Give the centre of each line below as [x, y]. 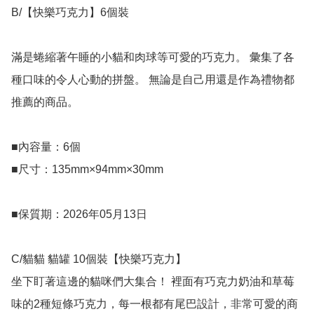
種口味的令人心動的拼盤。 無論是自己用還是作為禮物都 [153, 80]
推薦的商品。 [45, 102]
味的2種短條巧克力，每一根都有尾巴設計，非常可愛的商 [155, 304]
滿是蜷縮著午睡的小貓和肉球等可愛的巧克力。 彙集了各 [153, 57]
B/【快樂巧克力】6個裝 [70, 13]
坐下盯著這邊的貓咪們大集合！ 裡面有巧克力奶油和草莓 [153, 282]
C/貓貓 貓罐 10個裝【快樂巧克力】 [99, 259]
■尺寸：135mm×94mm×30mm [87, 170]
